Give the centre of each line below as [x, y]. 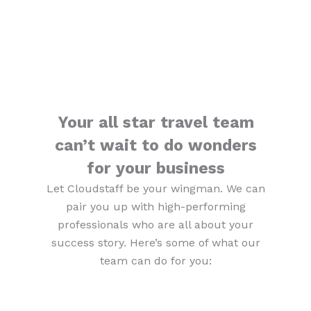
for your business [155, 168]
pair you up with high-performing [155, 206]
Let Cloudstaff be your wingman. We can [155, 188]
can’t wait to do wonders [155, 145]
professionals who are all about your [155, 224]
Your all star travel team [155, 122]
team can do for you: [155, 260]
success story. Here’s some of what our [155, 242]
